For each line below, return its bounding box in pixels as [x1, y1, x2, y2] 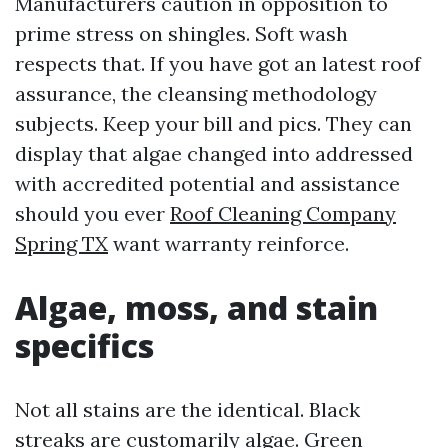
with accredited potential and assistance [15, 171, 400, 196]
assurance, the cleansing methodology [15, 81, 377, 106]
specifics [15, 324, 154, 367]
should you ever [15, 201, 170, 226]
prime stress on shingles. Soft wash [15, 21, 348, 46]
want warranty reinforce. [108, 231, 349, 256]
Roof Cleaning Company [170, 201, 396, 226]
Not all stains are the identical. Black [15, 397, 360, 422]
